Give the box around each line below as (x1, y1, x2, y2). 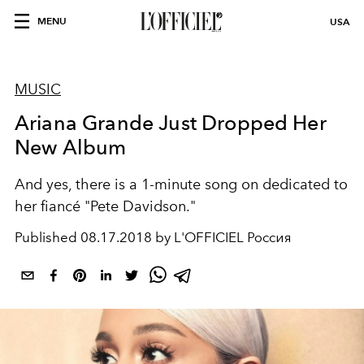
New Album (15, 135, 127, 159)
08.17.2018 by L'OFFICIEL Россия (80, 229, 292, 245)
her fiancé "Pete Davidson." (15, 197, 196, 215)
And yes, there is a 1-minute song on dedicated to (15, 175, 348, 193)
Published (15, 229, 80, 245)
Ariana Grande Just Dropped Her (15, 110, 327, 135)
